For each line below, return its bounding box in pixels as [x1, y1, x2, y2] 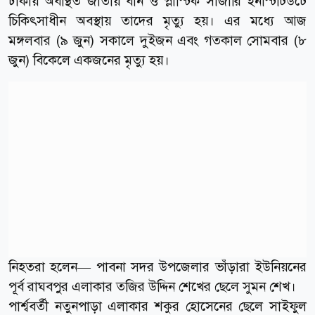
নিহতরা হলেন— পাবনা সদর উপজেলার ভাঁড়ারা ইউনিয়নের [8, 257, 307, 276]
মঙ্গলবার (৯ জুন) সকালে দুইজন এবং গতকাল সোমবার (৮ [8, 31, 307, 49]
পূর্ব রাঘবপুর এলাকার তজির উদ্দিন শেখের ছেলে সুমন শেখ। [8, 277, 296, 295]
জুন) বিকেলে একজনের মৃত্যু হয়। [8, 51, 169, 69]
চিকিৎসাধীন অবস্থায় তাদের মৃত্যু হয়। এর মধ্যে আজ [8, 11, 307, 30]
